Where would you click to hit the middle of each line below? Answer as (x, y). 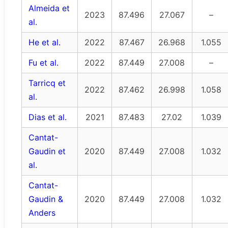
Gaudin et (47, 151)
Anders (42, 213)
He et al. (45, 42)
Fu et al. (44, 63)
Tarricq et (47, 83)
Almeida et (49, 8)
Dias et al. (48, 117)
